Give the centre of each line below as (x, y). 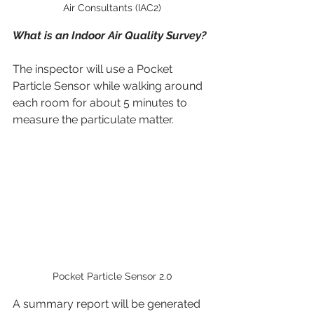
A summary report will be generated (108, 304)
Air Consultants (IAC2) (112, 7)
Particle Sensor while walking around (109, 86)
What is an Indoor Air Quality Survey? (110, 35)
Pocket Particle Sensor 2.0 (112, 277)
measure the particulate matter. (93, 119)
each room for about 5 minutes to (101, 102)
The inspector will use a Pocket (94, 69)
